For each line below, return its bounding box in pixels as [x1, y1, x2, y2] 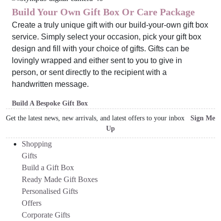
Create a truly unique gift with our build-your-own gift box [12, 20, 208, 29]
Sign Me [190, 114, 215, 122]
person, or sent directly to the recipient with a [12, 68, 167, 76]
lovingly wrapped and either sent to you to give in [12, 56, 182, 65]
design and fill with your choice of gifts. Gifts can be [12, 44, 189, 53]
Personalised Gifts [22, 186, 78, 195]
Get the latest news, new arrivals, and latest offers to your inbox [6, 114, 190, 122]
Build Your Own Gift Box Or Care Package [12, 6, 195, 17]
